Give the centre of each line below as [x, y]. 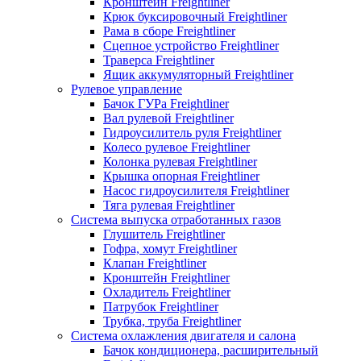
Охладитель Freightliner [167, 292]
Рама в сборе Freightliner [169, 31]
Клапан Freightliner [155, 263]
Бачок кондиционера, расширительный [211, 350]
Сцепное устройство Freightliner [191, 45]
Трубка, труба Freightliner [172, 321]
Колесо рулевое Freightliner [176, 147]
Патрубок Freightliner [161, 306]
